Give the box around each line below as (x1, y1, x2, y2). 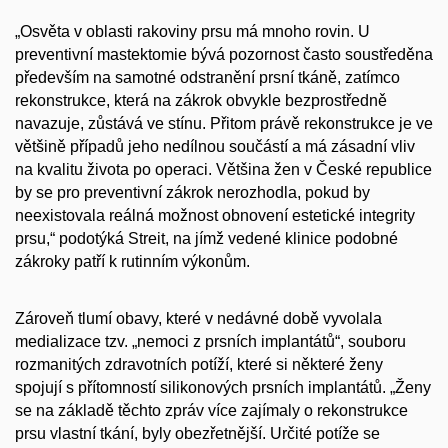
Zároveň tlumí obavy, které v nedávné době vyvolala (15, 309, 382, 327)
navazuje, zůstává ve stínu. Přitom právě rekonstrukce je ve (15, 115, 433, 133)
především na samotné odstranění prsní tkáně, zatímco (15, 69, 400, 87)
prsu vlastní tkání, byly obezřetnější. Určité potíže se (15, 424, 380, 442)
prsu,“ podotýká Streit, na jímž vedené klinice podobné (15, 230, 398, 248)
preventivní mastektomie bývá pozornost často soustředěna (15, 46, 433, 64)
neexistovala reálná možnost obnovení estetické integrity (15, 207, 415, 225)
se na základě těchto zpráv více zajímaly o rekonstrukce (15, 401, 408, 419)
